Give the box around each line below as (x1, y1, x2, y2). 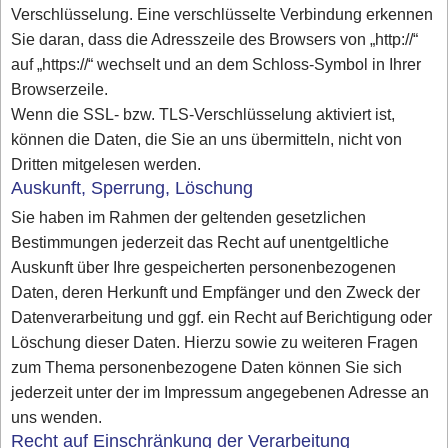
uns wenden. (11, 405, 103, 429)
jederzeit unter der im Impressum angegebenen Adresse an (11, 380, 430, 404)
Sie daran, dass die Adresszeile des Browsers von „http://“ (11, 28, 419, 52)
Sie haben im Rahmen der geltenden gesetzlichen (11, 205, 367, 229)
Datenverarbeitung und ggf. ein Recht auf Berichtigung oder (11, 305, 433, 329)
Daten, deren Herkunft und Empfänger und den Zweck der (11, 280, 421, 304)
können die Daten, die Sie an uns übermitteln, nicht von (11, 128, 403, 152)
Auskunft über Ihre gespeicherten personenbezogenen (11, 255, 397, 279)
